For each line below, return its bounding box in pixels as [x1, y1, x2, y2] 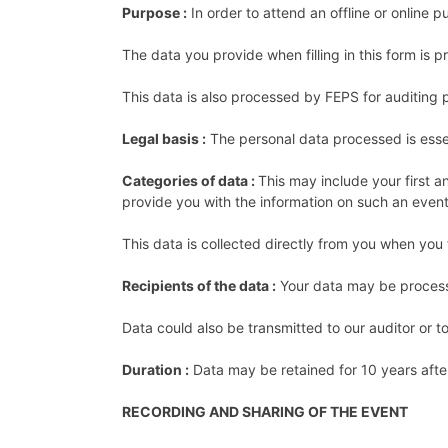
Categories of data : [122, 171, 258, 189]
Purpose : [122, 3, 187, 21]
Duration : [122, 360, 189, 378]
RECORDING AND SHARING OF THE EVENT [122, 402, 408, 420]
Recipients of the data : [122, 276, 276, 294]
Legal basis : [122, 129, 206, 147]
